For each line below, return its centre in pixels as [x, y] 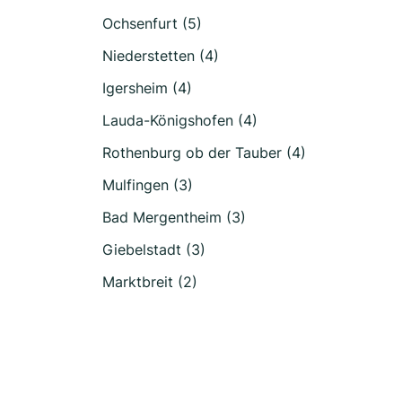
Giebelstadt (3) [154, 249]
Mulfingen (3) [148, 185]
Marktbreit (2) [150, 282]
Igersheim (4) [147, 88]
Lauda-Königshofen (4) [180, 120]
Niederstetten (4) [161, 56]
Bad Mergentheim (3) [174, 217]
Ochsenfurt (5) [152, 23]
